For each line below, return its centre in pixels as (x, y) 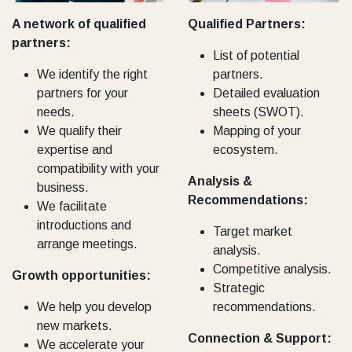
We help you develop (94, 306)
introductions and (84, 225)
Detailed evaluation (266, 93)
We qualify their (79, 130)
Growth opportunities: (81, 275)
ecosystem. (246, 150)
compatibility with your (98, 168)
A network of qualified (79, 24)
